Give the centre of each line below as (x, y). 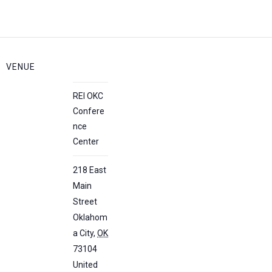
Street (85, 202)
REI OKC (88, 96)
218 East (90, 170)
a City (83, 233)
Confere (89, 111)
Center (86, 142)
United (86, 265)
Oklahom (90, 218)
